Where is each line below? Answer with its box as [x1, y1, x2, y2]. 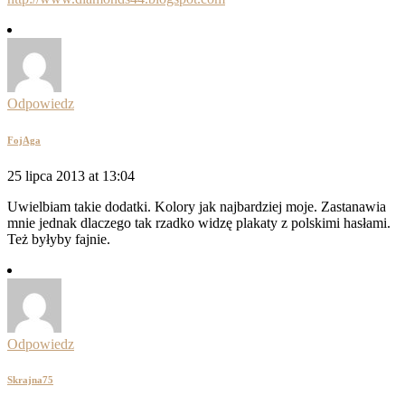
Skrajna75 [7, 374, 53, 386]
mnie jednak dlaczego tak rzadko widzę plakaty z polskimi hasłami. [7, 214, 391, 231]
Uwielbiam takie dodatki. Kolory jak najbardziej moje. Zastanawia [7, 198, 386, 214]
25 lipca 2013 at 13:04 [7, 167, 135, 184]
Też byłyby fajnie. [7, 231, 110, 247]
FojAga [7, 134, 41, 146]
